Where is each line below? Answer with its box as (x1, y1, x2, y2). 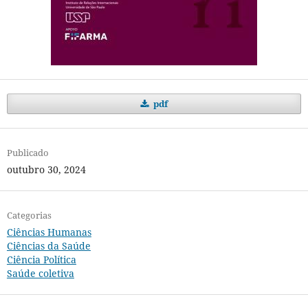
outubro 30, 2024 (6, 163, 86, 177)
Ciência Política (6, 253, 76, 267)
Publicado (6, 146, 49, 159)
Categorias (6, 209, 52, 222)
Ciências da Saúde (6, 239, 91, 253)
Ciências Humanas (6, 225, 91, 239)
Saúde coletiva (6, 267, 74, 280)
